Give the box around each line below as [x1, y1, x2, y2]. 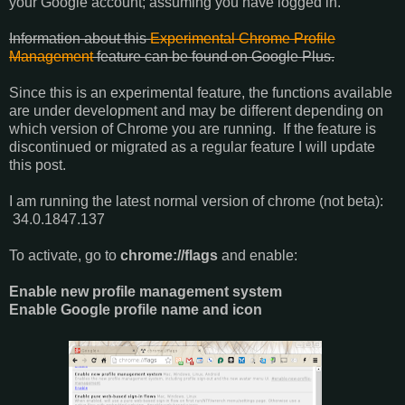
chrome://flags [120, 247, 218, 263]
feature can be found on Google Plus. [93, 48, 334, 64]
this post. [9, 156, 66, 173]
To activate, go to [9, 247, 120, 263]
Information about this [9, 30, 150, 46]
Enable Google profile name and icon [9, 301, 262, 317]
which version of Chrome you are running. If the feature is [9, 120, 376, 137]
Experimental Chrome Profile [150, 30, 335, 46]
